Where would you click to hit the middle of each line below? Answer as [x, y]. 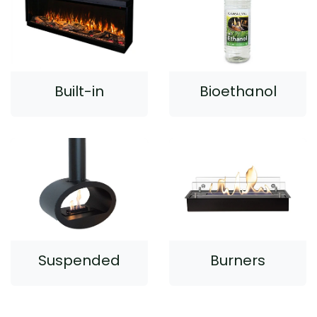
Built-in [79, 91]
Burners [238, 261]
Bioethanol [238, 91]
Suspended [79, 261]
